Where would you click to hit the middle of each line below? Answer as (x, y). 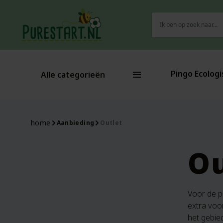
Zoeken (163, 17)
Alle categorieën (73, 75)
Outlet (111, 123)
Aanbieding (75, 123)
